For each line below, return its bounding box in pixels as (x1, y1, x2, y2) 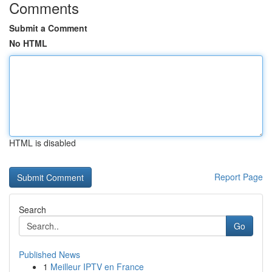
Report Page (214, 171, 263, 183)
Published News (19, 248, 80, 260)
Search (19, 203, 46, 216)
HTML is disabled (9, 137, 76, 149)
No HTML (9, 37, 47, 49)
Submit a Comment (9, 22, 87, 34)
